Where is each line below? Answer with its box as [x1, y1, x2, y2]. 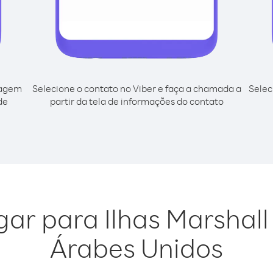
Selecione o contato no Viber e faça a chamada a [32, 82, 241, 94]
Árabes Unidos [50, 230, 223, 264]
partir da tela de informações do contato [49, 95, 224, 107]
